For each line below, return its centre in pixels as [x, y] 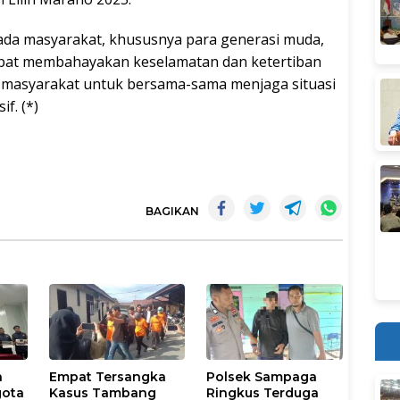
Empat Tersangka [108, 377]
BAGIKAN [172, 212]
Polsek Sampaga [262, 377]
